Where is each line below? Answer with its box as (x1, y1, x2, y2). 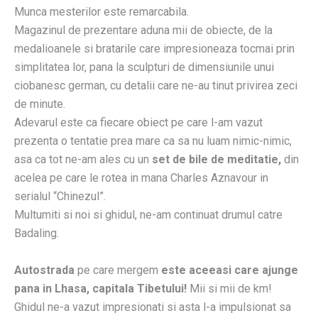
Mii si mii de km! (187, 282, 272, 296)
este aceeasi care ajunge (161, 263, 298, 278)
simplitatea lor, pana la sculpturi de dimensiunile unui (14, 60, 274, 75)
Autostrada (14, 263, 75, 278)
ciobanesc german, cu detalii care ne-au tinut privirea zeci (14, 79, 297, 93)
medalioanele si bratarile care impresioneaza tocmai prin (14, 42, 295, 56)
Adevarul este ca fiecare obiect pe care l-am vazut (14, 116, 263, 130)
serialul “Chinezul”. (14, 190, 106, 204)
